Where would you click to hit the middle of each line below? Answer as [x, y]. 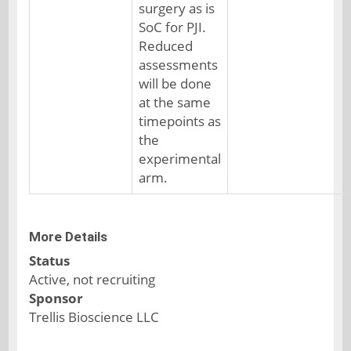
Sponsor [56, 298]
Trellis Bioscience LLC [94, 317]
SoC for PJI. [172, 27]
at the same [174, 102]
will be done [175, 83]
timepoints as [179, 121]
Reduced [165, 46]
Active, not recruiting [92, 279]
